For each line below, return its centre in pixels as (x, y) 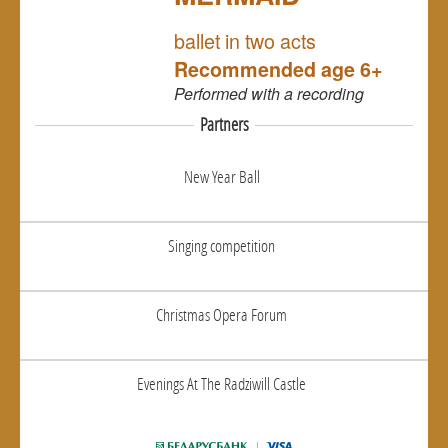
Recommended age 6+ (278, 68)
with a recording (307, 93)
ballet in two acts (245, 40)
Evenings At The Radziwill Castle (221, 383)
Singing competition (221, 245)
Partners (224, 124)
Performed (212, 93)
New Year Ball (221, 176)
